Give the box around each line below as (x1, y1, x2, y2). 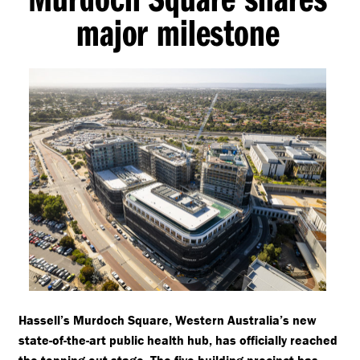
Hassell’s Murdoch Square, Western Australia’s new (18, 312, 317, 329)
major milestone (76, 7, 280, 55)
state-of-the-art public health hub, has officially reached (18, 332, 337, 349)
